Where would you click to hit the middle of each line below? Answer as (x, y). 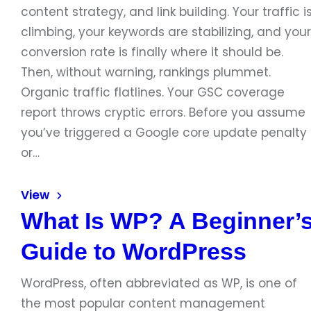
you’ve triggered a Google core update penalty (164, 133)
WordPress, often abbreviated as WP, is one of (159, 283)
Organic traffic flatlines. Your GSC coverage (153, 92)
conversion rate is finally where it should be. (152, 52)
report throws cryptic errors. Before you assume (163, 112)
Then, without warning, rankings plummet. (146, 72)
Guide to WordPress (134, 251)
